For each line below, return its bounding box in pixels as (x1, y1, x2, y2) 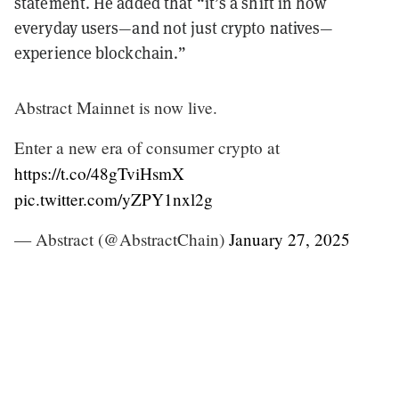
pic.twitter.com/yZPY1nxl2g (14, 187, 213, 210)
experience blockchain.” (14, 42, 187, 63)
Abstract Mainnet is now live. (14, 95, 217, 118)
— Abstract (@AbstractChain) (14, 227, 229, 250)
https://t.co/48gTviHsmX (14, 161, 184, 184)
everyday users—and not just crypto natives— (14, 17, 334, 38)
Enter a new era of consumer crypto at (14, 135, 280, 159)
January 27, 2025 (229, 227, 350, 250)
